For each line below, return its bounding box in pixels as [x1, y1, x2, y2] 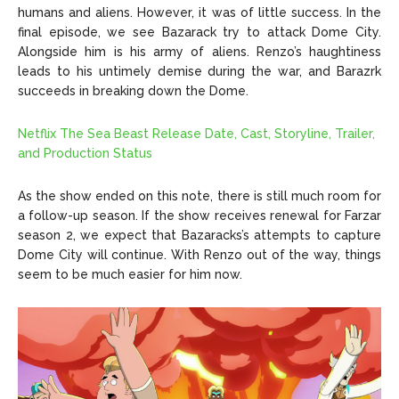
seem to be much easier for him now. [18, 267, 242, 282]
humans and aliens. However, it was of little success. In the [18, 5, 381, 20]
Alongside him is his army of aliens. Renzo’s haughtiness [18, 45, 381, 60]
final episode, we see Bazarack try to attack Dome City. [18, 25, 381, 40]
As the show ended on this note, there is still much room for [18, 189, 381, 204]
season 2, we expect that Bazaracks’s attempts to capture [18, 228, 381, 243]
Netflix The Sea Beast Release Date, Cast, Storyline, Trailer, [18, 126, 375, 142]
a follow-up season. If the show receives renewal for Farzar [18, 208, 381, 224]
